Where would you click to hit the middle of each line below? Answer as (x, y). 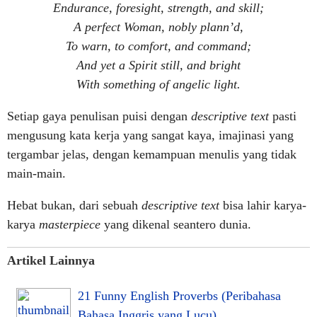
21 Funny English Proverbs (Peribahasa (179, 295)
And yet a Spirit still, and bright (158, 65)
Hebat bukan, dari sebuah (74, 205)
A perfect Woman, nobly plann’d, (158, 27)
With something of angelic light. (158, 84)
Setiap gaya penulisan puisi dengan (99, 116)
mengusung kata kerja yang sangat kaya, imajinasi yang (150, 135)
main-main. (36, 173)
